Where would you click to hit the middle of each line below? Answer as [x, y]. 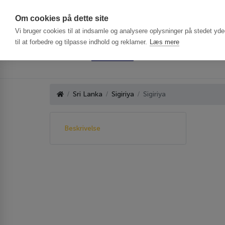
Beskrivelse [82, 128]
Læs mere [164, 42]
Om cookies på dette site [62, 18]
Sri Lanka [88, 94]
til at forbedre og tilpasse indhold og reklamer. [81, 42]
